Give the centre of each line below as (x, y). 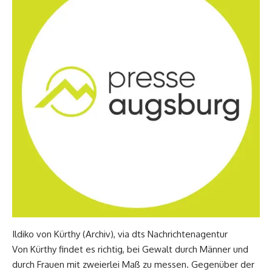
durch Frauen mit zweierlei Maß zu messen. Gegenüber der (133, 264)
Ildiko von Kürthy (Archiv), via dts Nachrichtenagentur (120, 234)
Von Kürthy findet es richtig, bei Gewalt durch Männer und (130, 249)
